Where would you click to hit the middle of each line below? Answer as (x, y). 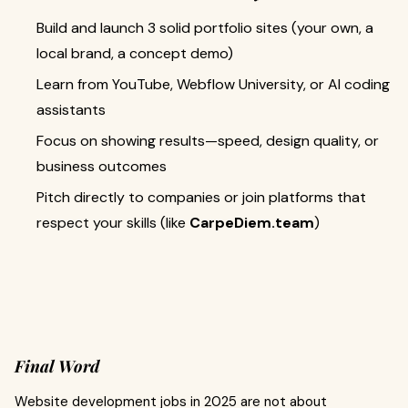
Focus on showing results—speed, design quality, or (208, 141)
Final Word (57, 366)
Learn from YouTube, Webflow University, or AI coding (213, 84)
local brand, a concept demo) (135, 53)
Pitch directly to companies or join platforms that (201, 197)
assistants (71, 110)
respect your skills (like (113, 223)
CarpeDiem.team (252, 223)
